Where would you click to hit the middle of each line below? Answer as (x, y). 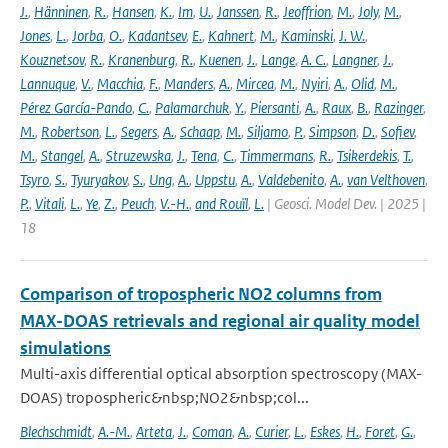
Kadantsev (157, 35)
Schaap (200, 131)
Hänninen (61, 11)
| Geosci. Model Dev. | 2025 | (345, 203)
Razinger (398, 107)
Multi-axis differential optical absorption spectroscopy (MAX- (221, 373)
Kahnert (231, 35)
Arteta (154, 431)
